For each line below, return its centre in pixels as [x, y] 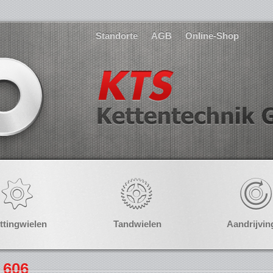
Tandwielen [137, 224]
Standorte [117, 36]
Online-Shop [212, 36]
